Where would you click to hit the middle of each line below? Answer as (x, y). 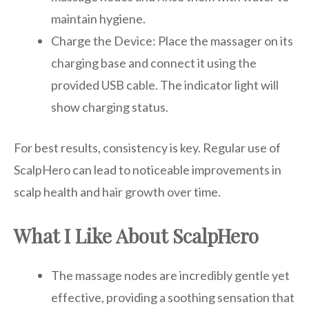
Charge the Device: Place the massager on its (172, 41)
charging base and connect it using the (154, 63)
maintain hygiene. (98, 19)
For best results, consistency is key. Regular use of (147, 148)
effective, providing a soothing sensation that (173, 298)
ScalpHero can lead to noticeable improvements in (148, 170)
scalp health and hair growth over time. (117, 192)
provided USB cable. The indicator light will (165, 85)
